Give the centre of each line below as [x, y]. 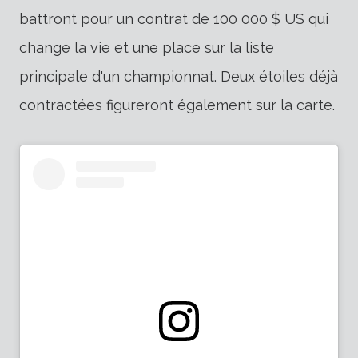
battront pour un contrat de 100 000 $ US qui [174, 18]
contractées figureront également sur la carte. [177, 105]
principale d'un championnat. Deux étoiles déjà [179, 76]
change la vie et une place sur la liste [147, 47]
